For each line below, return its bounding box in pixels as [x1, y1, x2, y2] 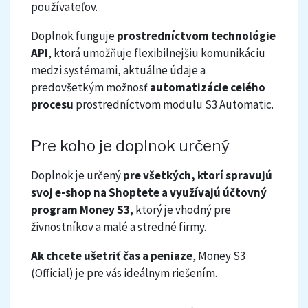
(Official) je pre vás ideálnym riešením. [31, 265, 217, 281]
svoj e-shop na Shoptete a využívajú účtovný [31, 185, 267, 201]
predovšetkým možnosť [31, 80, 150, 96]
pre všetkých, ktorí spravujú [123, 168, 272, 184]
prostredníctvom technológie [117, 28, 276, 44]
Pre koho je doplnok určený [31, 136, 230, 156]
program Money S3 [31, 202, 130, 218]
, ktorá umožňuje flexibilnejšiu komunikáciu [48, 45, 265, 61]
